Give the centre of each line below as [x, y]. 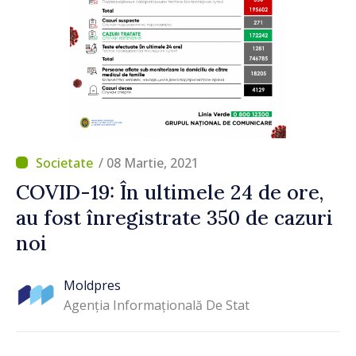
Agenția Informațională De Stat [157, 306]
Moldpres [92, 286]
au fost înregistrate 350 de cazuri [174, 217]
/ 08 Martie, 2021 [149, 163]
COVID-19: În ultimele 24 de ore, [170, 192]
